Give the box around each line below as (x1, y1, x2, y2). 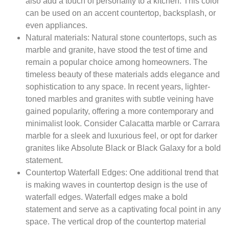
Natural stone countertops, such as (89, 33, 217, 42)
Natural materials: (26, 33, 89, 42)
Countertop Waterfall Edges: (26, 168, 129, 177)
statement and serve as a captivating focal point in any (26, 204, 221, 214)
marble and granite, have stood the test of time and (26, 45, 208, 54)
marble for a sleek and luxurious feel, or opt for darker (26, 131, 217, 140)
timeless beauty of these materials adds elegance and (26, 70, 220, 79)
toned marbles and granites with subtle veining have (26, 94, 214, 103)
